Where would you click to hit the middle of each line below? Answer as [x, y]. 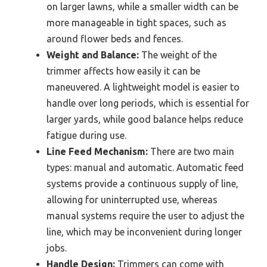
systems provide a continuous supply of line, [142, 184]
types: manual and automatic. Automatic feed [145, 168]
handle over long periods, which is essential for [148, 103]
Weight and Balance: [93, 55]
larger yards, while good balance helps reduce [145, 119]
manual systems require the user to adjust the [145, 216]
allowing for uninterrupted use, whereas [132, 200]
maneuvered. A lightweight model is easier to [143, 87]
